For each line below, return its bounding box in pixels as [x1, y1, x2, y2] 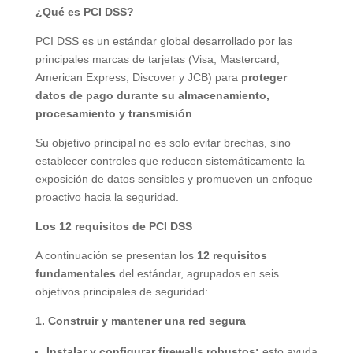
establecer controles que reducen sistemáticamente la [35, 154, 305, 167]
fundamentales [35, 266, 116, 280]
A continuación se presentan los [35, 248, 197, 262]
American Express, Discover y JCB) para [35, 70, 241, 84]
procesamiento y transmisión [35, 106, 192, 120]
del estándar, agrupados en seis [115, 266, 279, 280]
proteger [240, 70, 287, 84]
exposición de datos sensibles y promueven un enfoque [35, 172, 313, 185]
